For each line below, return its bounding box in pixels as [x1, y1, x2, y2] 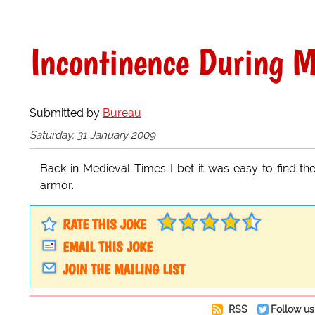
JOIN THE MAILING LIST [63, 260, 185, 278]
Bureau [103, 106, 141, 120]
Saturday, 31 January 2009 [30, 128, 155, 141]
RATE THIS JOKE [63, 215, 146, 233]
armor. [40, 178, 74, 192]
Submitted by [30, 106, 103, 120]
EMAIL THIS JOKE [63, 238, 153, 255]
